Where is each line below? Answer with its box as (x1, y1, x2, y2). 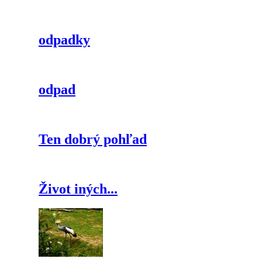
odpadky (39, 32, 90, 48)
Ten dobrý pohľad (39, 131, 147, 147)
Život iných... (39, 181, 118, 196)
